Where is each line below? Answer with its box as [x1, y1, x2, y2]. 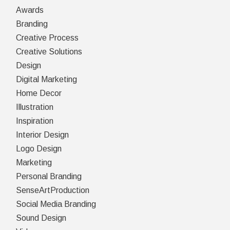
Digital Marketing [16, 74, 78, 84]
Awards [16, 5, 44, 14]
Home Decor [16, 88, 62, 98]
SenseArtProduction [16, 185, 90, 195]
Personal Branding [16, 171, 82, 181]
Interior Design [16, 130, 69, 139]
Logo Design [16, 144, 62, 153]
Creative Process [16, 33, 79, 42]
